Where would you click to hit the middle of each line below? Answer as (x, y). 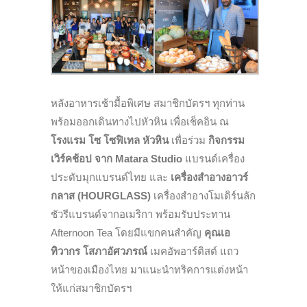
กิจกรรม (226, 140)
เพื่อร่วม (188, 140)
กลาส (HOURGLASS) (101, 196)
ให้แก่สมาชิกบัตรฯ (91, 288)
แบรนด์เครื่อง (213, 159)
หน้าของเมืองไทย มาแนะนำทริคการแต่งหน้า (149, 270)
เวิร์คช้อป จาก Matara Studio (116, 159)
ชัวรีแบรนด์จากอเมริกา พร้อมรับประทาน (140, 214)
